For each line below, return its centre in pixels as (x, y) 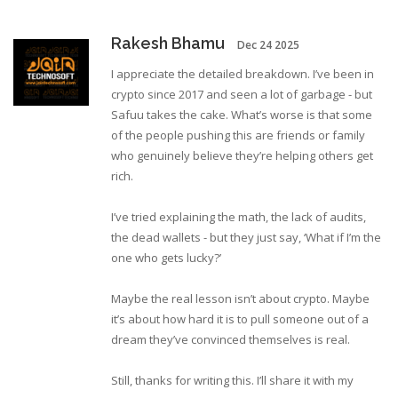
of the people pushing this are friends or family (238, 135)
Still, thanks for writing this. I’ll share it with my (232, 381)
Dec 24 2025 (268, 45)
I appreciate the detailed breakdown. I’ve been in (243, 74)
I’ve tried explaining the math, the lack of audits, (239, 217)
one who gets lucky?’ (166, 258)
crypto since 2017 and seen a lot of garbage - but (242, 95)
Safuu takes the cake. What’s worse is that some (242, 115)
